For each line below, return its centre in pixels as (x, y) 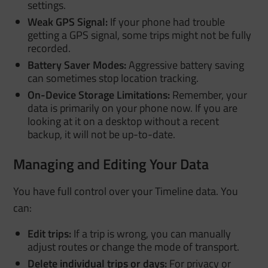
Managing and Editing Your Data (111, 164)
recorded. (49, 48)
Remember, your (209, 95)
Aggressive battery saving (185, 65)
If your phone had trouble (167, 22)
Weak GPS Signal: (68, 22)
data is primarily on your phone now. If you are (133, 108)
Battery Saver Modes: (77, 65)
